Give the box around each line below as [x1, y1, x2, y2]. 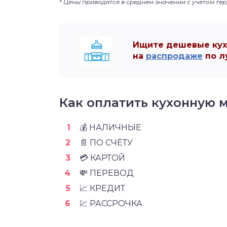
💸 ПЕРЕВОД [80, 168, 134, 178]
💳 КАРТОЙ [80, 153, 125, 163]
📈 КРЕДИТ [80, 183, 125, 193]
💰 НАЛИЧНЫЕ [80, 123, 141, 132]
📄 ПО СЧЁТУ [80, 138, 133, 147]
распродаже [146, 51, 203, 61]
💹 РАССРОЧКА [80, 199, 142, 208]
